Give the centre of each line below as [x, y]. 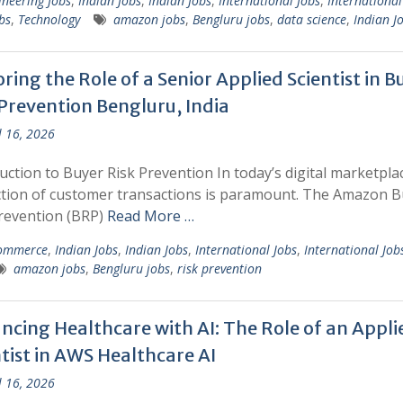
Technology [49, 19]
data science [311, 19]
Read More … [150, 216]
